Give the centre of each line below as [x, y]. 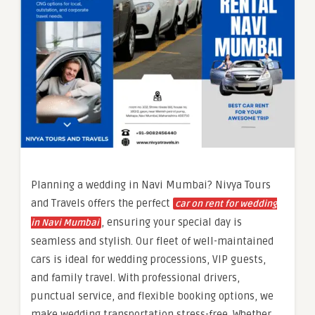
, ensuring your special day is [172, 222]
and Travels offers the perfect [102, 203]
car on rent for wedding [226, 204]
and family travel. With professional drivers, [135, 277]
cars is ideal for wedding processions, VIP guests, [148, 259]
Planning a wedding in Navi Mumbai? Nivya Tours [151, 185]
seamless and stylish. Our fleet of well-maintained [152, 241]
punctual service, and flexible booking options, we [152, 296]
